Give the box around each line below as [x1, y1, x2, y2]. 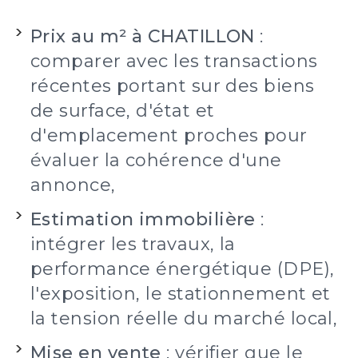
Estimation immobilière [30, 209, 256, 230]
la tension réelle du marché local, [30, 308, 338, 329]
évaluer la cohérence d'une [30, 149, 282, 171]
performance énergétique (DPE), [30, 258, 335, 280]
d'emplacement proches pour [30, 125, 308, 146]
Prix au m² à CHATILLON [30, 26, 255, 47]
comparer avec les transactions [30, 50, 318, 72]
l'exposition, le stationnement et [30, 283, 331, 304]
